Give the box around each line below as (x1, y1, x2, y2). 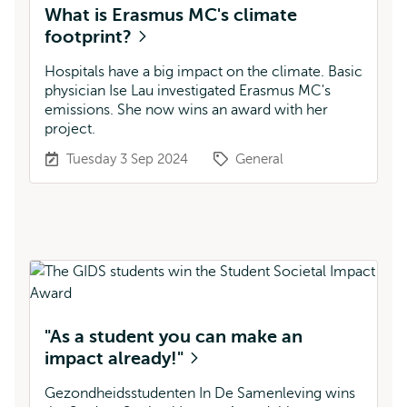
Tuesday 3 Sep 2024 (66, 152, 188, 166)
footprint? (45, 26, 136, 47)
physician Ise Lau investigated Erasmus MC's (45, 83, 331, 99)
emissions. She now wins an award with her (45, 102, 328, 118)
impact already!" (45, 348, 188, 369)
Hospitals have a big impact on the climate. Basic (45, 64, 362, 80)
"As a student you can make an (45, 326, 303, 347)
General (235, 152, 283, 166)
